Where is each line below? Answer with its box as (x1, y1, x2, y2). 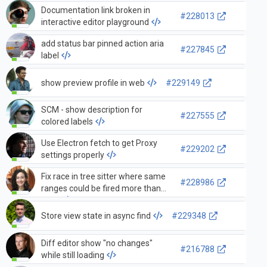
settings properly (41, 150, 104, 160)
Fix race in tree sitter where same (41, 172, 166, 182)
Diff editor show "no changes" (41, 238, 153, 249)
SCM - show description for (41, 105, 142, 115)
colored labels (41, 117, 93, 127)
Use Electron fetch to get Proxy (41, 138, 157, 148)
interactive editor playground (41, 17, 149, 27)
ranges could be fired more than (41, 184, 161, 194)
